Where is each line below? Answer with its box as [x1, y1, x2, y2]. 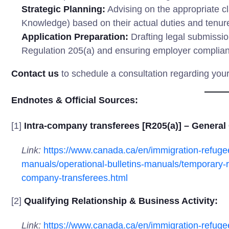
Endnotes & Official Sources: [11, 95, 138, 105]
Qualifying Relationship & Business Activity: [24, 196, 218, 206]
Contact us [11, 68, 59, 79]
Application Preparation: [21, 32, 128, 42]
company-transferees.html [21, 173, 128, 183]
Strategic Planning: [21, 4, 105, 14]
